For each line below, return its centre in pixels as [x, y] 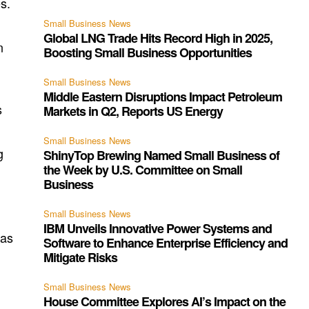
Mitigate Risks [81, 258]
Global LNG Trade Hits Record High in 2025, [158, 38]
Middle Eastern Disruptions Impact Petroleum [163, 97]
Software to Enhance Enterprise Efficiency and [166, 243]
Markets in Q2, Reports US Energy [133, 111]
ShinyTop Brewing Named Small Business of [162, 156]
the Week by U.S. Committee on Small [143, 170]
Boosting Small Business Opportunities [148, 53]
